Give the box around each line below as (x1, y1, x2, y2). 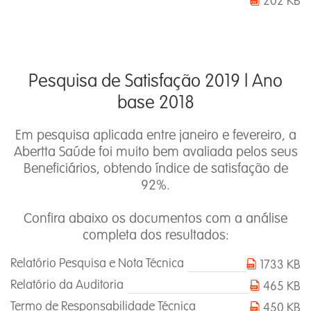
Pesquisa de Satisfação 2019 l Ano (28, 70, 283, 92)
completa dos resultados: (82, 227, 229, 244)
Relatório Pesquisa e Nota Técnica (10, 256, 184, 271)
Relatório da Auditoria (10, 278, 124, 293)
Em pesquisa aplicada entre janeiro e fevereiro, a (15, 127, 296, 144)
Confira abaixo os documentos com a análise (24, 210, 287, 228)
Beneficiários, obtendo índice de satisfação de (23, 160, 288, 178)
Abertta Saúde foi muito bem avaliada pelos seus (13, 144, 298, 161)
